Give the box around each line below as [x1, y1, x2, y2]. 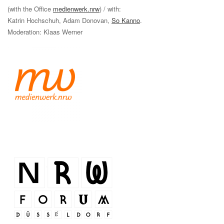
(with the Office [7, 3, 53, 13]
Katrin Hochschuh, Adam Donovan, [7, 15, 111, 25]
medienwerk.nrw [53, 3, 99, 13]
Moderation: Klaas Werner [7, 26, 82, 36]
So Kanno [111, 15, 140, 25]
